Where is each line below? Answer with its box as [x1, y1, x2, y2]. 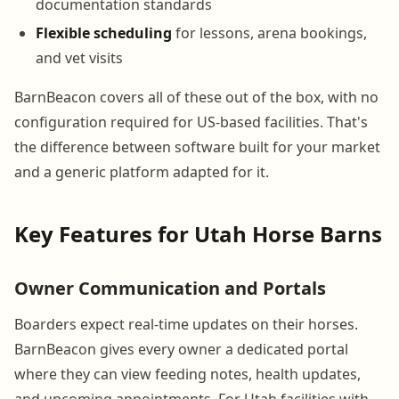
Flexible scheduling [36, 22, 172, 43]
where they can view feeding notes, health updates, [14, 363, 361, 384]
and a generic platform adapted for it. [14, 161, 269, 182]
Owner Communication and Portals [14, 275, 326, 300]
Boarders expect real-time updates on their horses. [14, 313, 358, 334]
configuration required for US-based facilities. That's [14, 111, 368, 132]
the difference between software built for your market [14, 136, 380, 157]
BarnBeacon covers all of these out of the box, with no [14, 86, 379, 107]
